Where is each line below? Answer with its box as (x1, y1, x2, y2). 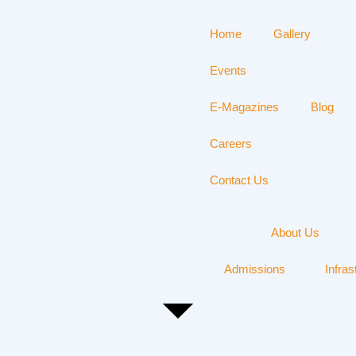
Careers (210, 137, 252, 150)
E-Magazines (210, 100, 279, 114)
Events (210, 64, 246, 77)
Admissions (224, 262, 285, 276)
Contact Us (210, 173, 269, 187)
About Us (271, 226, 319, 239)
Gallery (273, 27, 311, 41)
